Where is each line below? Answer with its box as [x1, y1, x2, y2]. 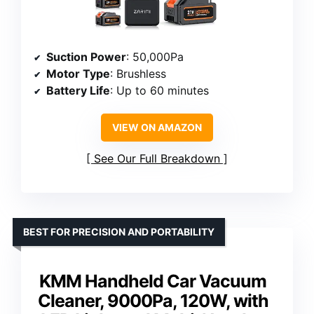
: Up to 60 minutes [110, 83, 209, 98]
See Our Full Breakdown [94, 151, 220, 166]
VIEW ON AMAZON [112, 121, 202, 134]
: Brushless [110, 67, 166, 81]
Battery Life [46, 83, 110, 98]
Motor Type [46, 67, 110, 81]
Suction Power [46, 50, 126, 64]
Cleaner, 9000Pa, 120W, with [37, 290, 268, 312]
